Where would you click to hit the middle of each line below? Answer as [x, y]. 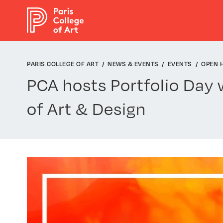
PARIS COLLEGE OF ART [63, 64]
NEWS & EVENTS [133, 64]
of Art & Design [86, 109]
